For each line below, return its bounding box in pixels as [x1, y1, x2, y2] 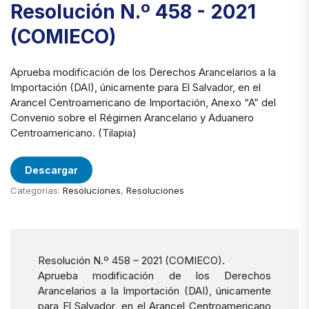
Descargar [25, 164, 78, 177]
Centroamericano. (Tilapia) [10, 126, 137, 140]
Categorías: [10, 185, 63, 197]
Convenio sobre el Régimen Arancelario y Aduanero [10, 111, 254, 125]
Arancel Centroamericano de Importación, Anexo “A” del [10, 96, 276, 110]
